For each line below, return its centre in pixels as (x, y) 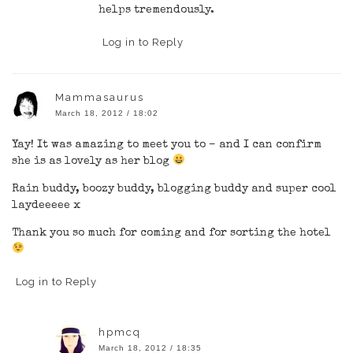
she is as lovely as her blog (92, 161)
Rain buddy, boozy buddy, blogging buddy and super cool (174, 189)
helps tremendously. (156, 10)
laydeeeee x (46, 205)
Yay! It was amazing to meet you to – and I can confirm (167, 145)
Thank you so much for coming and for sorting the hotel (171, 233)
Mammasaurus (100, 97)
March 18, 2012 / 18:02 (107, 113)
